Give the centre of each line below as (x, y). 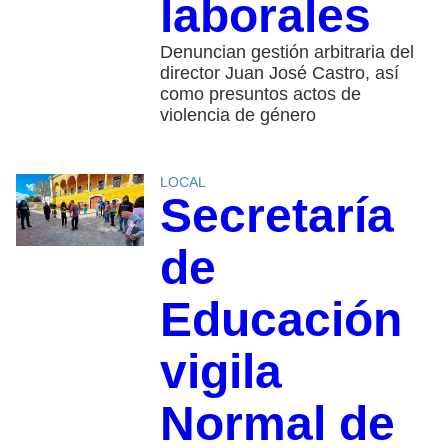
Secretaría (276, 215)
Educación (280, 319)
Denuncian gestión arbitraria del (286, 51)
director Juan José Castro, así (279, 72)
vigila (220, 371)
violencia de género (237, 114)
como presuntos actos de (260, 93)
